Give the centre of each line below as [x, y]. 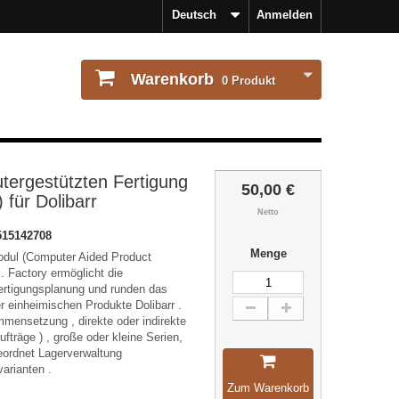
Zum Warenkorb [268, 388]
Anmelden [285, 15]
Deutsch [194, 15]
